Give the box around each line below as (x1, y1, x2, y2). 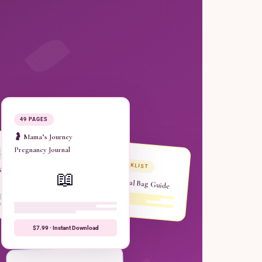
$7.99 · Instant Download (32, 225, 99, 231)
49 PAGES (20, 116, 48, 122)
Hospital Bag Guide (107, 175, 171, 191)
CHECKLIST (114, 160, 149, 170)
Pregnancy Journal (14, 145, 70, 154)
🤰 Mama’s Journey (14, 132, 73, 142)
